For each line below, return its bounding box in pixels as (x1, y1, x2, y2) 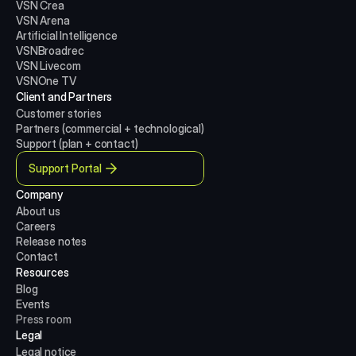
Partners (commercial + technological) (16, 122, 204, 135)
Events (16, 297, 51, 311)
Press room (16, 312, 72, 326)
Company (16, 188, 64, 201)
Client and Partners (16, 90, 113, 103)
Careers (16, 219, 56, 233)
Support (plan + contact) (16, 137, 138, 150)
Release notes (16, 234, 87, 248)
